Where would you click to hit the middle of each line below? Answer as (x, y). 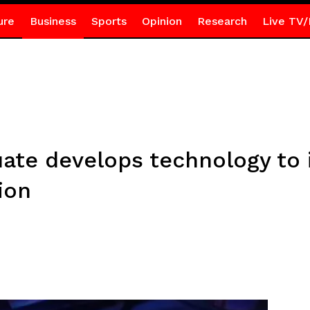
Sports (109, 21)
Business (53, 21)
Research (222, 21)
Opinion (162, 21)
